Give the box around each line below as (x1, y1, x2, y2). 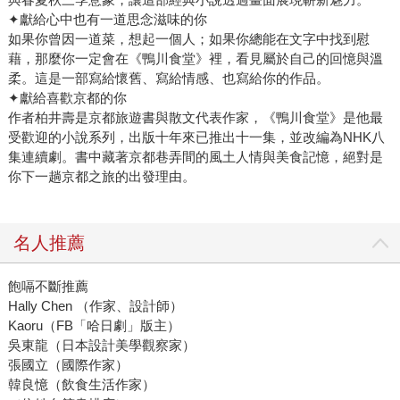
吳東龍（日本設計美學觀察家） (7, 337, 196, 354)
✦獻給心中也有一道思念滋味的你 (7, 12, 207, 28)
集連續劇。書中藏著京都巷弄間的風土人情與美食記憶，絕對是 (7, 149, 383, 165)
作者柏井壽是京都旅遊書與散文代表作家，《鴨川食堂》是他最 (7, 110, 383, 126)
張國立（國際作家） (7, 357, 129, 373)
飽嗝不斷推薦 (7, 279, 88, 295)
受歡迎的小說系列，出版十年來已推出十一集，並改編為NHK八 (7, 129, 385, 146)
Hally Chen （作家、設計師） (7, 298, 183, 314)
